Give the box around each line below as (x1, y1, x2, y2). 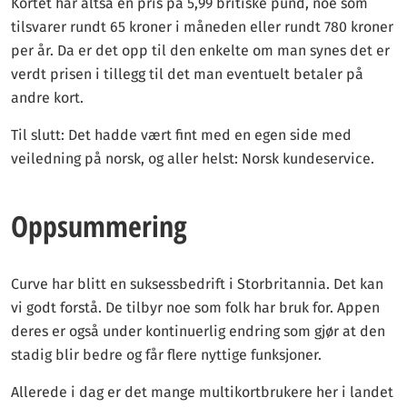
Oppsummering (11, 206, 187, 245)
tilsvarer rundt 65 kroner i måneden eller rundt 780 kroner (11, 18, 393, 35)
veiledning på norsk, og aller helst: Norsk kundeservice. (11, 150, 378, 167)
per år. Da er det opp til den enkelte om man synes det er (11, 42, 390, 59)
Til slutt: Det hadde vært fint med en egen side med (11, 126, 352, 144)
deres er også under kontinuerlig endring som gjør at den (11, 323, 385, 340)
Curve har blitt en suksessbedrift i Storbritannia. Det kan (11, 275, 383, 293)
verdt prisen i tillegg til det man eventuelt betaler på (11, 65, 363, 83)
